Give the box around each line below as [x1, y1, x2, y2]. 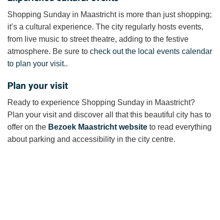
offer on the [7, 123, 48, 132]
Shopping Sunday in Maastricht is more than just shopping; [7, 10, 212, 19]
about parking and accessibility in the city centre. [7, 135, 175, 144]
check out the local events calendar [90, 47, 212, 56]
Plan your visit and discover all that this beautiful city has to [7, 110, 211, 119]
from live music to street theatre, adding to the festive [7, 35, 189, 44]
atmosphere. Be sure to [7, 47, 90, 56]
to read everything [147, 123, 212, 132]
